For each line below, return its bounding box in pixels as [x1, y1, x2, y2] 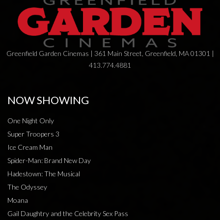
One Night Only [7, 116, 54, 125]
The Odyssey [7, 183, 47, 192]
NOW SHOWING [7, 94, 89, 107]
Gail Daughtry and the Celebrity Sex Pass [7, 209, 128, 218]
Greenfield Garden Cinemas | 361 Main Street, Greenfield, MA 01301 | [6, 49, 214, 58]
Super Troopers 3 [7, 130, 59, 138]
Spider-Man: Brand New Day [7, 156, 91, 165]
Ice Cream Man [7, 143, 53, 152]
